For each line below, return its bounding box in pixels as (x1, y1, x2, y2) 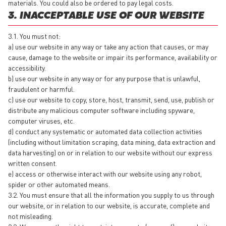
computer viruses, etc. (8, 116, 76, 125)
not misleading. (8, 211, 54, 220)
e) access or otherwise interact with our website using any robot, (8, 168, 202, 178)
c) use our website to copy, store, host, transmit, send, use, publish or (8, 94, 214, 104)
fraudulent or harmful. (8, 84, 76, 93)
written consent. (8, 158, 57, 167)
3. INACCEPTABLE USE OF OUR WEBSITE (8, 11, 205, 20)
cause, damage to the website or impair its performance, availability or (8, 52, 217, 62)
